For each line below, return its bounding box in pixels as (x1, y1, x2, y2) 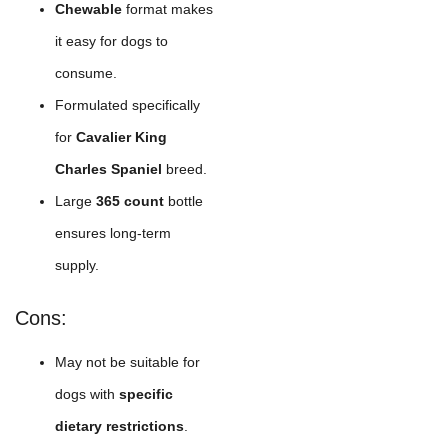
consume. (55, 64, 117, 81)
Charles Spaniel (55, 160, 162, 177)
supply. (55, 256, 99, 273)
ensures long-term (55, 224, 171, 241)
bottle (164, 192, 203, 209)
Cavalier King (76, 128, 167, 145)
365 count (96, 192, 164, 209)
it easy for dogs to (55, 32, 168, 49)
